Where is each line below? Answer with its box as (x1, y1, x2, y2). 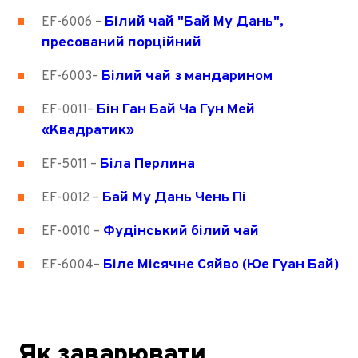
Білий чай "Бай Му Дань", (105, 13, 284, 31)
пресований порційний (42, 34, 202, 52)
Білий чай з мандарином (101, 67, 273, 86)
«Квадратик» (42, 121, 135, 140)
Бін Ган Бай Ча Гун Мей (97, 101, 256, 119)
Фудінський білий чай (103, 222, 260, 241)
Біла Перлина (100, 155, 196, 173)
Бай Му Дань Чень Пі (101, 189, 246, 207)
